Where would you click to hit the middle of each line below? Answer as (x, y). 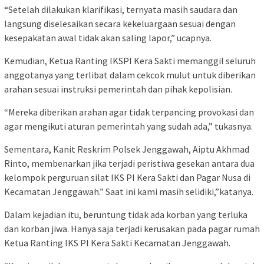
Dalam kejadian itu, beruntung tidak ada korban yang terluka (126, 214)
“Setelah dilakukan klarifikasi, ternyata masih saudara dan (121, 9)
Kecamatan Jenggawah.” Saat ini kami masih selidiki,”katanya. (129, 191)
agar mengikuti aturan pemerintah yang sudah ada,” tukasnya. (128, 126)
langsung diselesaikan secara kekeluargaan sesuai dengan (120, 23)
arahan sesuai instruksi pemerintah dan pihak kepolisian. (118, 89)
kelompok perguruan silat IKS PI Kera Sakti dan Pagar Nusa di (127, 177)
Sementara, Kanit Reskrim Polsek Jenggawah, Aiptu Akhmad (127, 149)
